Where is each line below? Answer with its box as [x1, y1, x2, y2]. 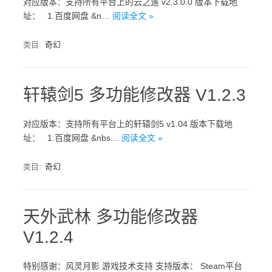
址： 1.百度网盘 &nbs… [23, 133, 121, 143]
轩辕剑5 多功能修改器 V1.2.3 [23, 86, 246, 104]
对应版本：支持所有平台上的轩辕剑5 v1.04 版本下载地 [23, 119, 233, 129]
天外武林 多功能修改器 [23, 208, 198, 226]
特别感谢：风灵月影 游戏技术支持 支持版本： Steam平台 [23, 261, 242, 271]
